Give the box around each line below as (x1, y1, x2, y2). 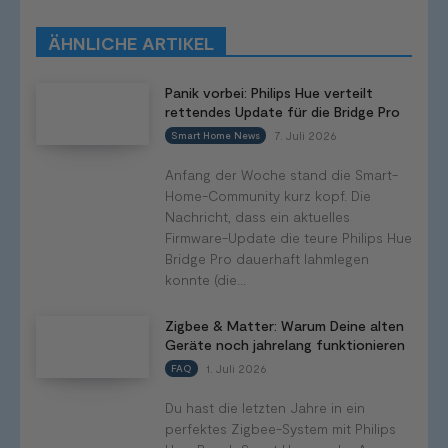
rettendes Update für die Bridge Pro (164, 102, 400, 120)
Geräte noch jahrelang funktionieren (164, 335, 405, 353)
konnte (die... (164, 270, 246, 288)
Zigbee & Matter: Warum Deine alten (164, 316, 404, 334)
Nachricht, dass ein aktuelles (164, 207, 350, 225)
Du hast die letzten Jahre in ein (164, 398, 365, 416)
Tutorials (213, 4, 267, 21)
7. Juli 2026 (273, 127, 337, 142)
